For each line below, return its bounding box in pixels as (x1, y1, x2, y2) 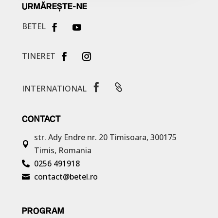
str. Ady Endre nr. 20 (34, 131, 109, 143)
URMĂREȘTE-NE (21, 1, 87, 11)
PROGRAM (21, 205, 64, 215)
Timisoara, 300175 (109, 131, 177, 143)
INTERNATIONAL (21, 83, 87, 94)
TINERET (21, 50, 55, 61)
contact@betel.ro (34, 171, 98, 182)
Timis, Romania (34, 145, 91, 156)
